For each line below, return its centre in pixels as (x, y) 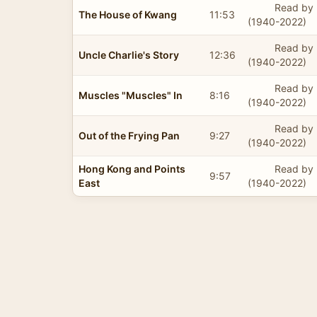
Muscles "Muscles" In (131, 95)
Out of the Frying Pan (129, 135)
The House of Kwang (128, 14)
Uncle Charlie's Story (129, 54)
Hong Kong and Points (132, 168)
